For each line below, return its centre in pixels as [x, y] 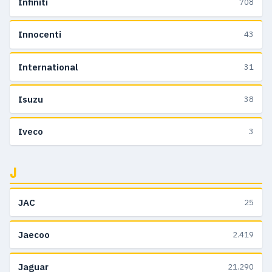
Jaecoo [34, 234]
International [48, 67]
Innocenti [40, 35]
